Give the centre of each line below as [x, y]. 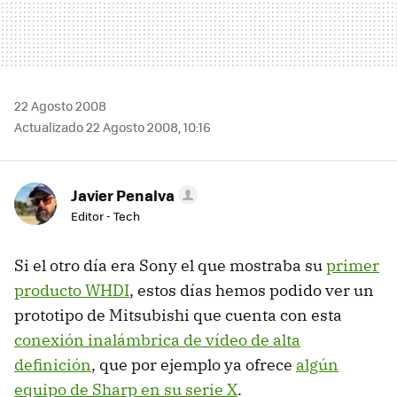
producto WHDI [72, 290]
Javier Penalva [123, 195]
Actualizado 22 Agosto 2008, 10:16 [113, 126]
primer [353, 265]
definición [53, 364]
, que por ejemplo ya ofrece [194, 364]
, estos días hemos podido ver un [252, 290]
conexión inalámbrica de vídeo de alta [157, 339]
